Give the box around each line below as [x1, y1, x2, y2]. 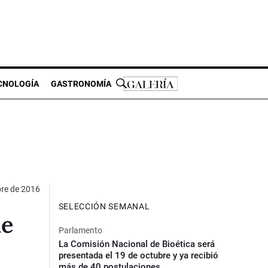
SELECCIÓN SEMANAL [58, 201, 150, 211]
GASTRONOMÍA [51, 78, 111, 89]
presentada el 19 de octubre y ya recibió [58, 249, 218, 261]
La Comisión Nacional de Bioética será [58, 238, 215, 249]
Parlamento [58, 225, 102, 235]
